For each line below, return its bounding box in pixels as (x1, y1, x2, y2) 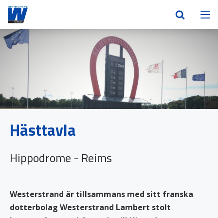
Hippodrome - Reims (10, 148, 112, 166)
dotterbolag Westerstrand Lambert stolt (10, 201, 171, 213)
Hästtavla (10, 118, 76, 142)
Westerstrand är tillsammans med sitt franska (10, 188, 193, 200)
